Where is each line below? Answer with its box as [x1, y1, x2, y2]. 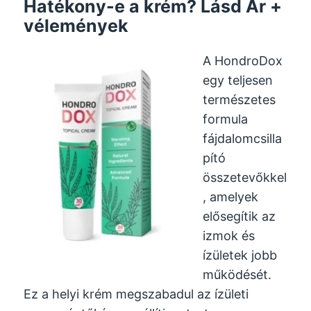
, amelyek [203, 190, 259, 205]
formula [203, 112, 249, 127]
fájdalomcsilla [203, 131, 283, 146]
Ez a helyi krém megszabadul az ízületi [24, 287, 249, 302]
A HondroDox [203, 53, 283, 69]
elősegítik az [203, 209, 276, 224]
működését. [203, 267, 272, 283]
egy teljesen [203, 73, 274, 88]
